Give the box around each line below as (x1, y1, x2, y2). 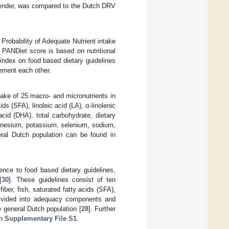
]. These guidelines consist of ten (9, 176, 116, 184)
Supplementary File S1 (5, 215, 77, 223)
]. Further (88, 205, 116, 213)
